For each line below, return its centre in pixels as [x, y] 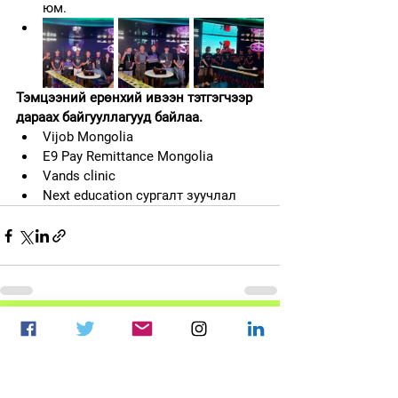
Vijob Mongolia [88, 137]
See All [262, 336]
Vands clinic [79, 176]
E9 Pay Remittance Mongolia [128, 156]
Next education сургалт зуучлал [139, 195]
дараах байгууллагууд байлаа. [111, 117]
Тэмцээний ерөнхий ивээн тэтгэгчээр [136, 98]
